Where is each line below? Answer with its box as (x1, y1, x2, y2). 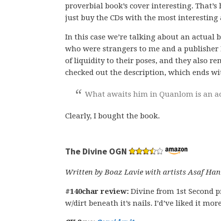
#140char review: (65, 187, 131, 196)
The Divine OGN (65, 146, 127, 157)
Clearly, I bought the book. (65, 111, 160, 120)
